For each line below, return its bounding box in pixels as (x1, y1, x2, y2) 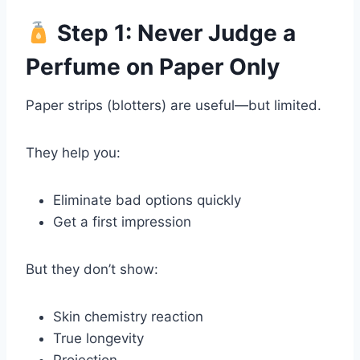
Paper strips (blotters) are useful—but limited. (26, 97, 321, 114)
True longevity (53, 330, 144, 347)
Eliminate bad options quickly (53, 192, 241, 209)
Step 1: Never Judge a (51, 19, 296, 47)
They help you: (26, 145, 121, 162)
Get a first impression (53, 214, 191, 231)
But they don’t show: (26, 261, 158, 278)
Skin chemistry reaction (53, 309, 203, 325)
